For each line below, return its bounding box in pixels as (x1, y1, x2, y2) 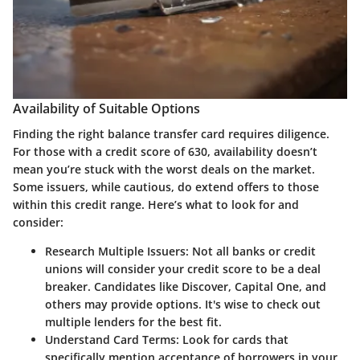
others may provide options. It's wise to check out (45, 297, 321, 313)
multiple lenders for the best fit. (45, 314, 222, 330)
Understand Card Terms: (45, 332, 179, 348)
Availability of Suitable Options (13, 100, 200, 118)
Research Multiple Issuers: (45, 243, 189, 260)
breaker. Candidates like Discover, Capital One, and (45, 279, 326, 295)
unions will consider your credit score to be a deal (45, 261, 321, 277)
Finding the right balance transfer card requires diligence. (13, 126, 329, 142)
